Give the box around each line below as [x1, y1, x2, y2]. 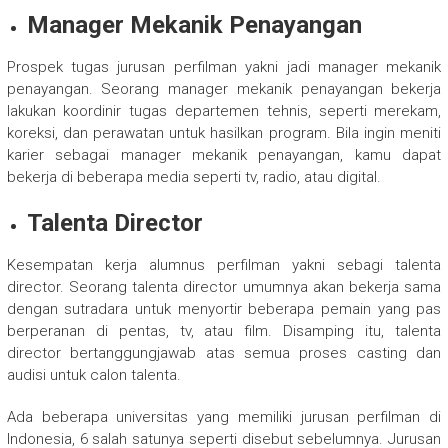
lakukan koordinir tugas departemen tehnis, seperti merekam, [6, 102, 442, 121]
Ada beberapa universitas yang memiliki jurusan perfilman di [6, 408, 442, 427]
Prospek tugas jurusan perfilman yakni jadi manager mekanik [6, 58, 442, 77]
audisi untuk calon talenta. [6, 366, 181, 385]
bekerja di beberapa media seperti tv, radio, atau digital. [6, 168, 381, 187]
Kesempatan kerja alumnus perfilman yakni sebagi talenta [6, 256, 442, 275]
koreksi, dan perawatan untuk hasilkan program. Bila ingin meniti [6, 124, 442, 143]
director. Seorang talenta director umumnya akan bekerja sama [6, 278, 442, 297]
